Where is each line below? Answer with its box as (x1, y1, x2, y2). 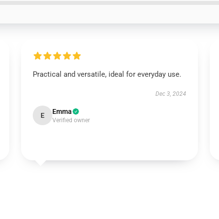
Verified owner (52, 117, 90, 124)
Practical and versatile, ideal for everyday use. (32, 70, 181, 79)
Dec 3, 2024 (155, 90, 187, 97)
